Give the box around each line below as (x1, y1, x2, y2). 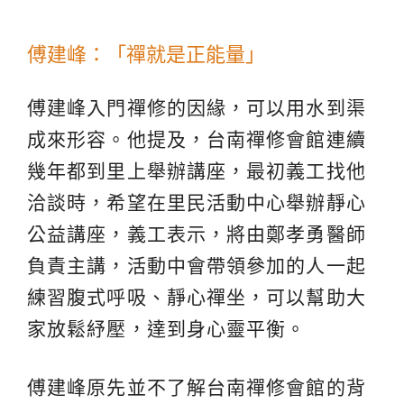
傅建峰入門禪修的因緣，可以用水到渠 (27, 97, 366, 119)
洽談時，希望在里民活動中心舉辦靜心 (27, 192, 366, 214)
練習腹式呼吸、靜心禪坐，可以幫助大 (27, 287, 366, 308)
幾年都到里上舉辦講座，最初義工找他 (27, 161, 366, 182)
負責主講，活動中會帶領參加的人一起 (27, 255, 366, 277)
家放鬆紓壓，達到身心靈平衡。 (27, 318, 307, 340)
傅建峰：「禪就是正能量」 (27, 43, 265, 67)
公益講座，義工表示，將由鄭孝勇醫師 (27, 224, 366, 245)
